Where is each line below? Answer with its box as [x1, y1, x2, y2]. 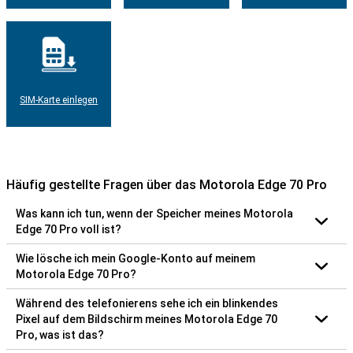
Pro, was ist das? [16, 328, 104, 341]
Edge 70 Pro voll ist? [16, 222, 121, 236]
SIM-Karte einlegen [20, 94, 98, 106]
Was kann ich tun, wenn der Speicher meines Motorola [16, 206, 293, 220]
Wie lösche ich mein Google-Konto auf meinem [16, 251, 255, 265]
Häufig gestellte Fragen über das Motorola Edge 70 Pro [6, 176, 327, 192]
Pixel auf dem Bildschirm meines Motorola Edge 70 [16, 312, 277, 325]
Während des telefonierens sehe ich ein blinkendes [16, 296, 278, 310]
